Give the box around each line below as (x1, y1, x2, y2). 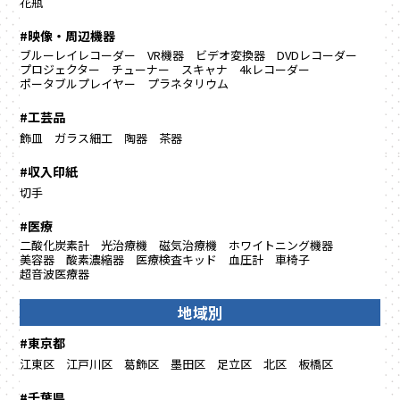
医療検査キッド (136, 251, 218, 269)
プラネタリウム (147, 75, 229, 93)
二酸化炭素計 (20, 237, 90, 254)
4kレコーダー (239, 61, 311, 79)
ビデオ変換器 (196, 46, 266, 64)
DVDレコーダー (277, 46, 358, 64)
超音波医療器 (20, 265, 90, 283)
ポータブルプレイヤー (20, 75, 137, 93)
